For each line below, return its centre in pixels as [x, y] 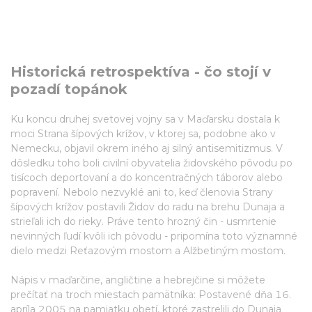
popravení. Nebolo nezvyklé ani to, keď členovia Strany [142, 192]
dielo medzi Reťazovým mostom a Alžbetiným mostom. [151, 251]
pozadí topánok [69, 89]
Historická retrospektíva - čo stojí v [141, 72]
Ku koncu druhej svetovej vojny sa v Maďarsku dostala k [145, 119]
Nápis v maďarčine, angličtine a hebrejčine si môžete [138, 280]
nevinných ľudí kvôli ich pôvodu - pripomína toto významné [154, 236]
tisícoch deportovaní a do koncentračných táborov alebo [147, 178]
